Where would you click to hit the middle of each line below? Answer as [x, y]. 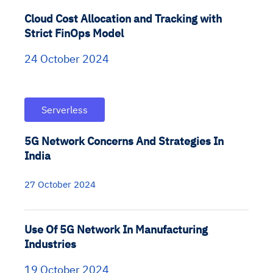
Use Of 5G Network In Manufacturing [116, 230]
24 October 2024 [67, 59]
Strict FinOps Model [74, 34]
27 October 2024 [60, 185]
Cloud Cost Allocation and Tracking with [123, 19]
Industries [50, 244]
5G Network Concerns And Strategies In [124, 141]
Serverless [65, 110]
